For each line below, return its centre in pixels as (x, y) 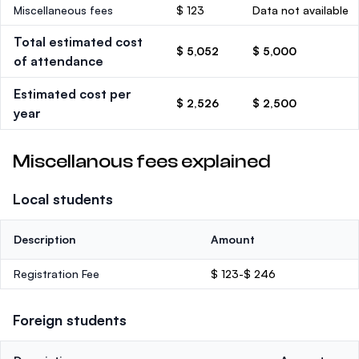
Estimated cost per (73, 94)
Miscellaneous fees (63, 10)
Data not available (301, 10)
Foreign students (70, 320)
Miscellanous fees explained (142, 161)
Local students (63, 199)
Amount (233, 239)
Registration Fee (56, 274)
